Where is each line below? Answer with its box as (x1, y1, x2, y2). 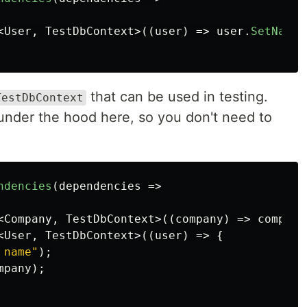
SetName (251, 25, 299, 38)
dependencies (59, 180, 141, 193)
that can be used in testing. (86, 88, 268, 105)
